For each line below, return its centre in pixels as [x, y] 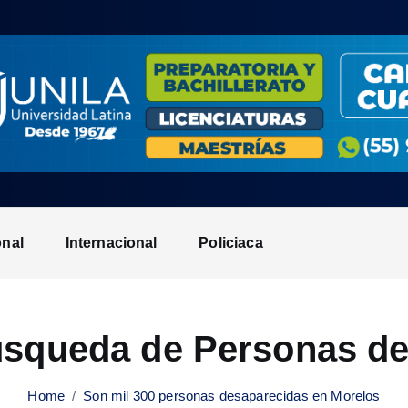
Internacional [111, 243]
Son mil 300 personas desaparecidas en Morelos [232, 396]
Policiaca [231, 243]
